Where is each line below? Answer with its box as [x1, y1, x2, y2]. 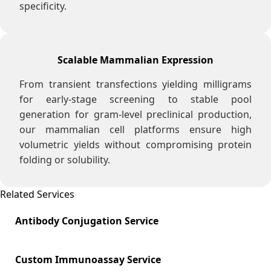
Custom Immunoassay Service [15, 253, 161, 267]
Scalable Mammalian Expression [57, 53, 214, 67]
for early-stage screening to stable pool [19, 93, 252, 106]
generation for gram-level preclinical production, [19, 108, 252, 122]
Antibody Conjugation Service [15, 214, 158, 228]
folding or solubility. [19, 153, 110, 167]
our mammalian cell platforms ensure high [19, 123, 252, 137]
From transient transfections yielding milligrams [19, 77, 252, 91]
